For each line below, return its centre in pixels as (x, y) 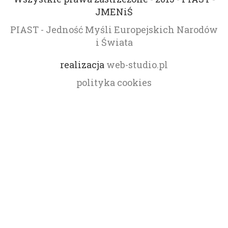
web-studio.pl (137, 64)
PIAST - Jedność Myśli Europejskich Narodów (114, 30)
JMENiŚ (114, 12)
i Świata (114, 42)
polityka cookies (114, 82)
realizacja (83, 64)
